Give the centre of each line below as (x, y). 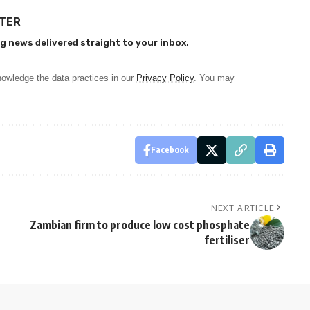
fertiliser (227, 240)
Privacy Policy (165, 77)
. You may (214, 77)
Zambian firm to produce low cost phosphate (139, 225)
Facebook (170, 149)
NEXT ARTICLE (243, 207)
